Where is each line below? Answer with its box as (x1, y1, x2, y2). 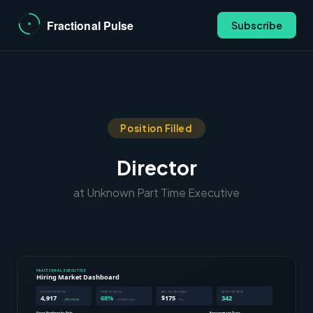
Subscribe (231, 19, 282, 31)
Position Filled (120, 122, 193, 134)
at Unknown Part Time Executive (73, 185, 240, 200)
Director (116, 155, 197, 180)
